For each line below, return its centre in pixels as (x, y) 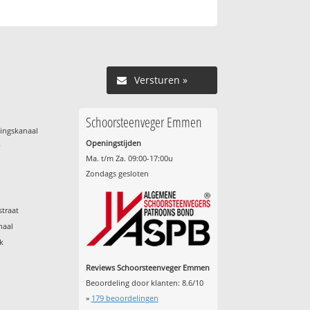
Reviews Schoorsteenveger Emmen (147, 268)
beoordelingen (131, 298)
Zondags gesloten (117, 174)
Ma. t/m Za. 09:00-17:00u (129, 158)
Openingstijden (113, 143)
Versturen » (161, 80)
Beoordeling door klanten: (134, 283)
